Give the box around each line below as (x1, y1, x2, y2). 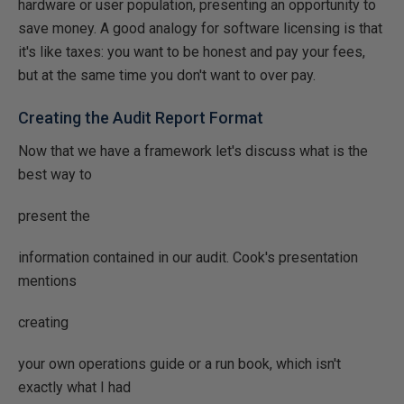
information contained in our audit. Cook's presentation (18, 249, 358, 266)
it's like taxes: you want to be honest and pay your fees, (18, 43, 365, 60)
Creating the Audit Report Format (18, 108, 263, 127)
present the (18, 207, 90, 225)
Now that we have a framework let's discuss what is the (18, 142, 368, 160)
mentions (18, 272, 77, 289)
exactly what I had (18, 379, 131, 396)
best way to (18, 166, 92, 183)
